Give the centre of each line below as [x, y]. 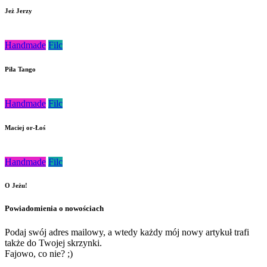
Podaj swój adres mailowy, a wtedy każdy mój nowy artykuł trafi [127, 232]
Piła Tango [20, 69]
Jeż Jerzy [18, 10]
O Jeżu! [16, 186]
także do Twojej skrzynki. [53, 243]
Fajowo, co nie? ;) [39, 253]
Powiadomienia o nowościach [54, 209]
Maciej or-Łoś [25, 127]
